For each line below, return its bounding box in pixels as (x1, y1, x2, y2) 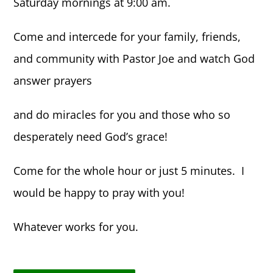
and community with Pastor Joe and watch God (13, 51, 255, 66)
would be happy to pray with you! (13, 185, 185, 200)
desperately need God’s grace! (13, 129, 168, 144)
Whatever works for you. (13, 219, 139, 235)
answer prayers (13, 73, 93, 88)
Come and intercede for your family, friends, (13, 29, 241, 44)
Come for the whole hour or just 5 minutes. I (13, 163, 245, 179)
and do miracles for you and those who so (13, 107, 231, 122)
